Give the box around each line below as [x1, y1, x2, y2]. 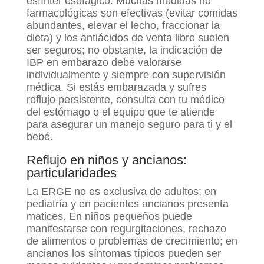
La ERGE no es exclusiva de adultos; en [26, 185, 216, 197]
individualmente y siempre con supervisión [26, 68, 226, 81]
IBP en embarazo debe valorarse [26, 56, 181, 68]
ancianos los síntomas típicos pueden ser [26, 247, 221, 259]
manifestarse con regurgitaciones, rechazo [26, 222, 226, 235]
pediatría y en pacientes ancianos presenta [26, 197, 229, 210]
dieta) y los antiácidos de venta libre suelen [26, 31, 229, 44]
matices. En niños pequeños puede [26, 210, 192, 222]
